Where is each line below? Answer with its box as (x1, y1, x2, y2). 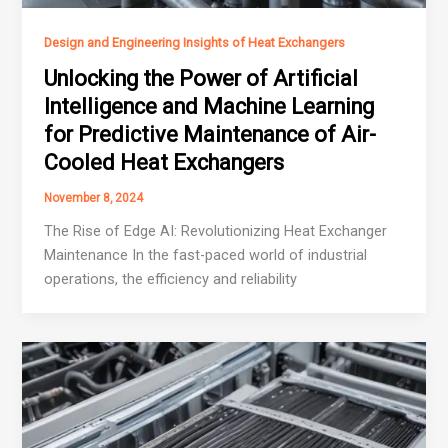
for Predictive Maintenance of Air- (44, 122, 377, 148)
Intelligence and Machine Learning (44, 94, 375, 120)
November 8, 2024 (44, 191, 144, 206)
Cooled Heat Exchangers (44, 150, 285, 176)
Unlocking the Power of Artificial (44, 66, 359, 92)
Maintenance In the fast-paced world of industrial (44, 246, 368, 265)
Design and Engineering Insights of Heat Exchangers (44, 34, 346, 50)
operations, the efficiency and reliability (44, 270, 298, 289)
